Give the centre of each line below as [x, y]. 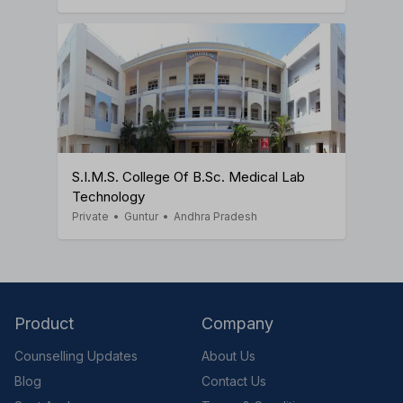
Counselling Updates [76, 355]
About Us [228, 355]
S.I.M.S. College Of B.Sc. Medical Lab [188, 176]
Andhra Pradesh [215, 216]
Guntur [141, 216]
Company [237, 323]
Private [90, 216]
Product [44, 323]
